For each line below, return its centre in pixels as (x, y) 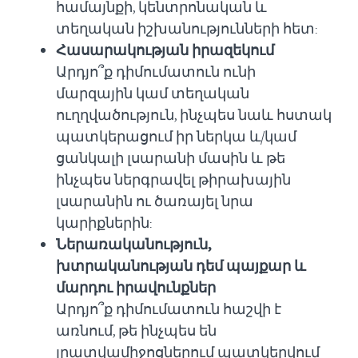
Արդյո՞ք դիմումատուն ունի (156, 72)
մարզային (94, 93)
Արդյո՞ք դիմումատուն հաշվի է (169, 309)
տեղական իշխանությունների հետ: (187, 28)
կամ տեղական (193, 93)
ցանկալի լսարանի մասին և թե (171, 158)
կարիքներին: (104, 223)
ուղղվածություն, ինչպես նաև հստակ (194, 115)
